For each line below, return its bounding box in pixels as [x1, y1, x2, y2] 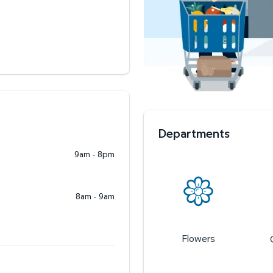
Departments [158, 125, 230, 141]
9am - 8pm [74, 147, 115, 160]
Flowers [182, 232, 215, 246]
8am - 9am [76, 190, 115, 202]
